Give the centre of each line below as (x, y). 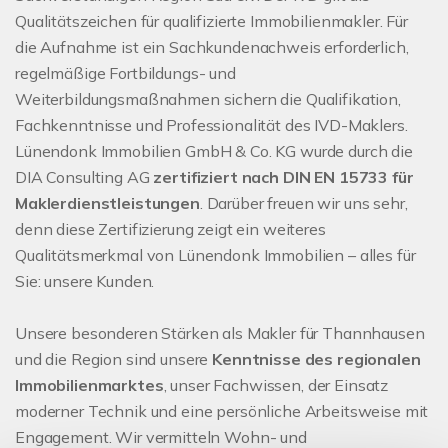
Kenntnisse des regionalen (316, 359)
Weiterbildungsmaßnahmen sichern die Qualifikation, (208, 99)
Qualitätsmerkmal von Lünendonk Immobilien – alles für (215, 255)
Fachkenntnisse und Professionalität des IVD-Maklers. (211, 125)
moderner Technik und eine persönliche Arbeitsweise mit (222, 411)
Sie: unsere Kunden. (85, 281)
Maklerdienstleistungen (107, 203)
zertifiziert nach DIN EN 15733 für (283, 177)
